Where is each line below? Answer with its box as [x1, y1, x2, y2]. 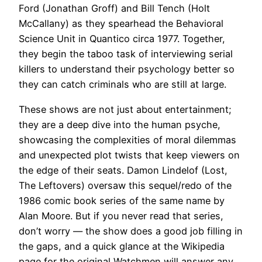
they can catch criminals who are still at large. [19, 78, 226, 91]
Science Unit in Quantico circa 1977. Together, [19, 33, 225, 45]
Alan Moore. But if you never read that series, [19, 209, 223, 222]
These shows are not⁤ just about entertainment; [19, 103, 232, 115]
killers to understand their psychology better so [19, 63, 235, 75]
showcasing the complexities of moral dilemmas [19, 133, 236, 146]
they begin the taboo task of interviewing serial [19, 48, 233, 60]
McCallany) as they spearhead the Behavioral [19, 18, 223, 30]
